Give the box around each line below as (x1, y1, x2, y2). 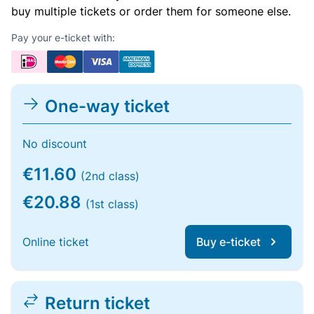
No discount (22, 137, 87, 151)
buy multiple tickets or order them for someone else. (11, 4, 291, 18)
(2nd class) (81, 169, 139, 183)
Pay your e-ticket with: (11, 32, 115, 43)
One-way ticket (45, 96, 170, 116)
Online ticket (22, 235, 89, 249)
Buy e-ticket (196, 235, 261, 249)
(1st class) (86, 197, 139, 211)
